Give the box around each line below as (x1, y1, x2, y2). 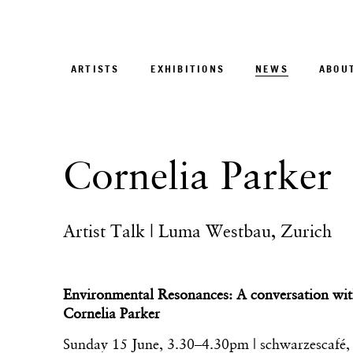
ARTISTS (71, 62, 120, 75)
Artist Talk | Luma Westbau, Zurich (63, 221, 332, 242)
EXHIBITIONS (150, 62, 225, 75)
